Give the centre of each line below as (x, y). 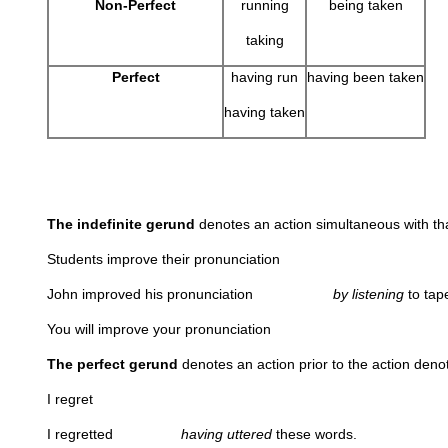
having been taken (365, 77)
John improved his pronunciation (190, 294)
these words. (316, 434)
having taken (264, 112)
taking (264, 40)
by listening (368, 294)
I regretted (114, 434)
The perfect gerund (112, 364)
